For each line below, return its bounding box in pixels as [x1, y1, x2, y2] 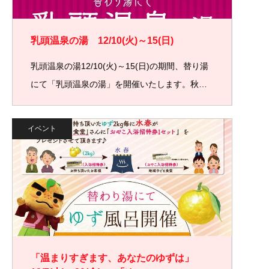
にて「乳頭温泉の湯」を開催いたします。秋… [31, 79, 207, 89]
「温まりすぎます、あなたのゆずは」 [31, 253, 194, 263]
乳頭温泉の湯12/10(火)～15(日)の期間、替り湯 [31, 61, 208, 71]
